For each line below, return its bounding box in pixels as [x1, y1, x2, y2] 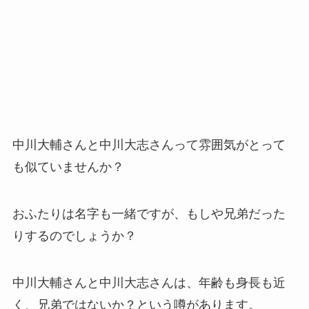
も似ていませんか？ [12, 160, 124, 175]
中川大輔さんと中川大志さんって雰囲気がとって [12, 138, 286, 152]
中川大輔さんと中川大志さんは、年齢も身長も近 [12, 276, 286, 290]
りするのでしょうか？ [12, 229, 137, 243]
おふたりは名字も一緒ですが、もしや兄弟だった [12, 207, 286, 221]
